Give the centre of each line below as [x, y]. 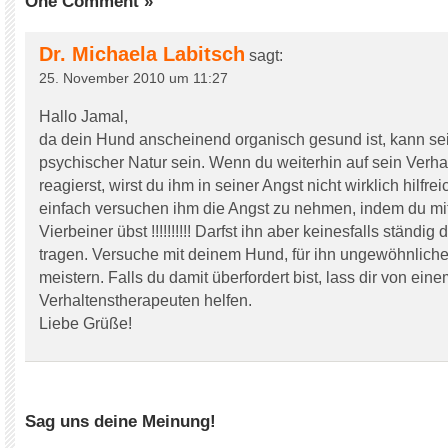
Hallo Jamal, [83, 116]
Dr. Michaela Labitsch [142, 54]
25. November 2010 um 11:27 [133, 78]
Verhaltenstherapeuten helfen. [145, 300]
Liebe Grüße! [85, 323]
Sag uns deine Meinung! [120, 421]
